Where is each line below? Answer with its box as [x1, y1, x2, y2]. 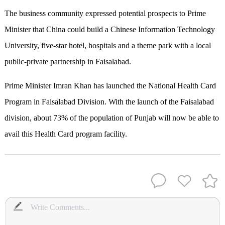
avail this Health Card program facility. [4, 130, 127, 139]
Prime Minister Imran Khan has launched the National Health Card [4, 81, 216, 90]
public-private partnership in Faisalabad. [4, 57, 131, 66]
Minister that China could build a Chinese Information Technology [4, 25, 215, 34]
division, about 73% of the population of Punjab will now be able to [4, 114, 219, 123]
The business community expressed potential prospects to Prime [4, 9, 206, 18]
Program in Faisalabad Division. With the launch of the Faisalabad [4, 97, 214, 106]
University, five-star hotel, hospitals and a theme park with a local [4, 41, 211, 50]
